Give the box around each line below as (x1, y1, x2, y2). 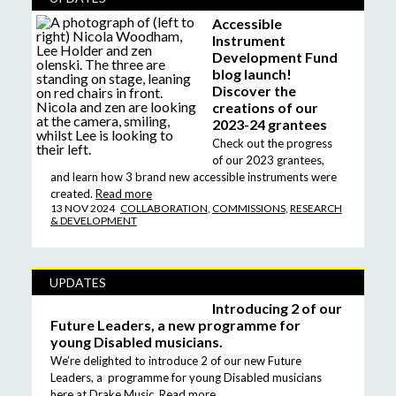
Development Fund (212, 48, 338, 65)
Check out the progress (212, 135, 332, 150)
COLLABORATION (119, 201, 208, 215)
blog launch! (212, 65, 292, 82)
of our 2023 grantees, (212, 152, 324, 167)
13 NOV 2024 (49, 201, 115, 215)
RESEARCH (289, 201, 342, 215)
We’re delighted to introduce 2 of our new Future (49, 353, 301, 368)
